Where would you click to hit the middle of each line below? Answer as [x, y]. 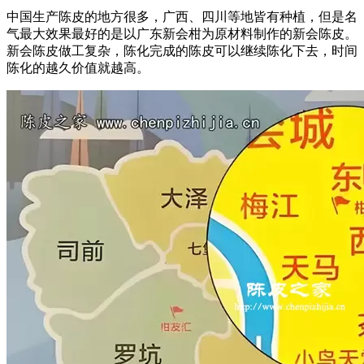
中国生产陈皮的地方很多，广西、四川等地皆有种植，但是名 [182, 16]
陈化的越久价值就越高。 [78, 67]
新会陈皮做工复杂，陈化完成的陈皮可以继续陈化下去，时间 [182, 50]
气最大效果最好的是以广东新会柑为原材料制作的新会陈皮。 [182, 33]
